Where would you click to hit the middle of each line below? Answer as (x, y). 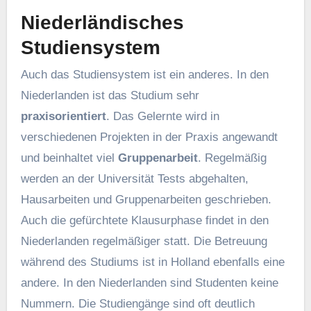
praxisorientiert (63, 117)
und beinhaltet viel (69, 158)
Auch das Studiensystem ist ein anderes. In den (144, 75)
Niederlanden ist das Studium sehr (110, 96)
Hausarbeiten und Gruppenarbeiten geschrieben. (146, 200)
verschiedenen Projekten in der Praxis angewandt (149, 137)
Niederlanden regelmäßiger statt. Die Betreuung (144, 242)
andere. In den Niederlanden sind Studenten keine (149, 283)
